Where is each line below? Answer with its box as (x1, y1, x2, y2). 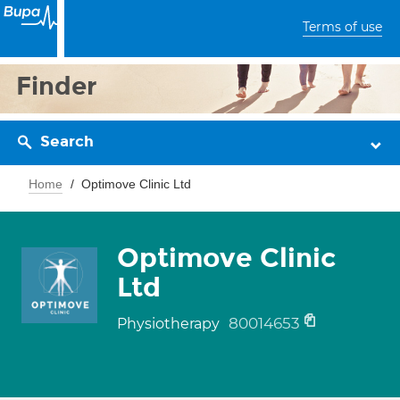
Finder (16, 71, 97, 102)
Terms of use (303, 19, 382, 35)
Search (40, 132, 94, 151)
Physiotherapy (117, 315, 223, 332)
